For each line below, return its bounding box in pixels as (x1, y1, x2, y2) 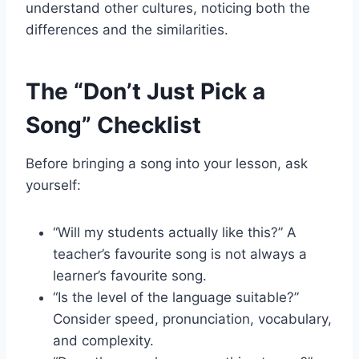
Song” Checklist (26, 111, 201, 139)
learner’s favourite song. (53, 267, 207, 284)
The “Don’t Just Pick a (26, 77, 265, 105)
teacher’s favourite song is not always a (53, 245, 307, 262)
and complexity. (53, 332, 154, 349)
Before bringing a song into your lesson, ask (26, 155, 308, 171)
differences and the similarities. (26, 21, 228, 38)
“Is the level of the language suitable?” (53, 288, 299, 305)
